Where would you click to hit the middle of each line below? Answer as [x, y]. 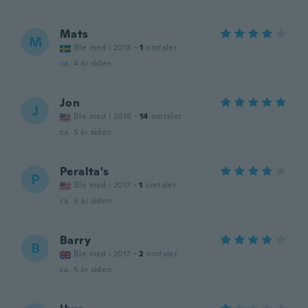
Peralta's [85, 172]
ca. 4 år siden [86, 63]
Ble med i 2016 [103, 116]
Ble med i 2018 [103, 47]
